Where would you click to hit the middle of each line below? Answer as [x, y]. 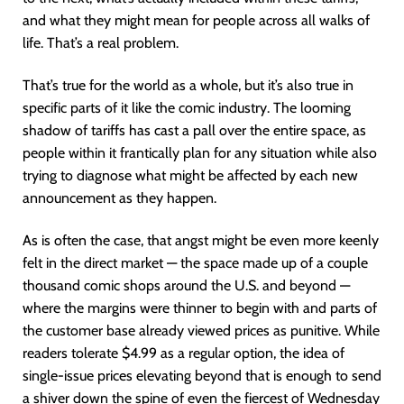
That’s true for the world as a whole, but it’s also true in [188, 85]
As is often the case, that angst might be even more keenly [201, 240]
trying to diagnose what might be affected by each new [190, 175]
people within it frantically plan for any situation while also [200, 153]
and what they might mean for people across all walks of [196, 20]
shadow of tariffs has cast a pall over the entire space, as [194, 130]
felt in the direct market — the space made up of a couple [195, 263]
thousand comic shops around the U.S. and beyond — [186, 285]
